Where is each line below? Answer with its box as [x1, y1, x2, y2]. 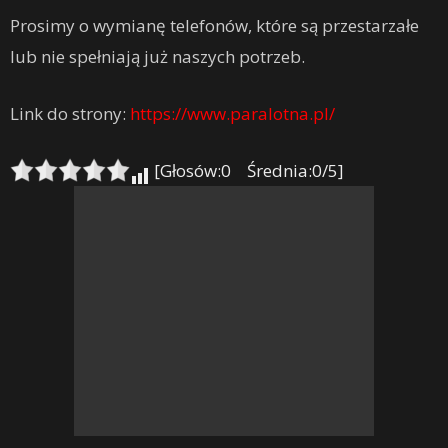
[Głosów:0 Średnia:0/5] [150, 159, 344, 183]
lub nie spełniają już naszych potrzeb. [10, 45, 305, 69]
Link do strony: [10, 102, 130, 126]
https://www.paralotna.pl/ [130, 102, 335, 126]
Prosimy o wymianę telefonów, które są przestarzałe [10, 14, 419, 38]
